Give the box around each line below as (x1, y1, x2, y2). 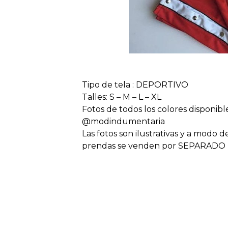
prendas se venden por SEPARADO (82, 140, 226, 151)
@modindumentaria (82, 116, 165, 126)
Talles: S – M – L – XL (82, 92, 162, 102)
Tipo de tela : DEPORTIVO (82, 79, 189, 90)
